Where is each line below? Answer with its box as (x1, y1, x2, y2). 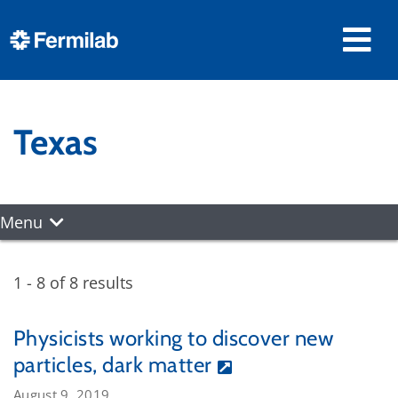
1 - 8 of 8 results (13, 272, 133, 293)
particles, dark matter (13, 352, 212, 378)
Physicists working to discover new (13, 325, 334, 351)
